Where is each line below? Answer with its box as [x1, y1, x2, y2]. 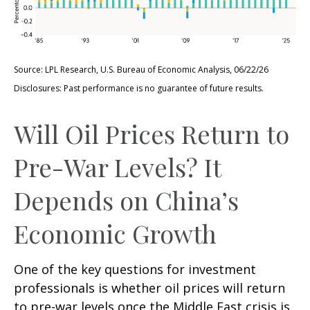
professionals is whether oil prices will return [14, 279, 285, 296]
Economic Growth [14, 216, 217, 250]
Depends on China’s [14, 183, 239, 217]
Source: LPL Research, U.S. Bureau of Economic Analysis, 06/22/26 [14, 63, 268, 75]
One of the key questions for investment [14, 260, 256, 277]
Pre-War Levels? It [14, 149, 221, 183]
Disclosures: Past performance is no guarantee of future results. [14, 82, 264, 94]
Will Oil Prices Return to [14, 116, 289, 150]
